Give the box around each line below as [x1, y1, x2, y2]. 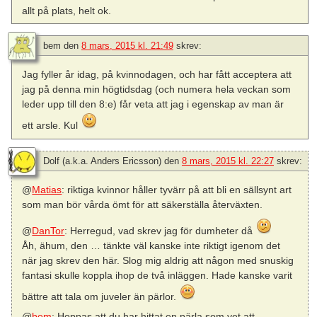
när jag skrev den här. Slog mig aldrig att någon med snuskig [22, 254, 294, 266]
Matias [32, 183, 62, 195]
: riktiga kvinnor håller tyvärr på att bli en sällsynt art [62, 183, 292, 195]
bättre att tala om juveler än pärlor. [22, 290, 180, 302]
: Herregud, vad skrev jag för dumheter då [64, 224, 256, 236]
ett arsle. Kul [22, 120, 81, 132]
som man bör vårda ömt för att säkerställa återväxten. [22, 198, 263, 210]
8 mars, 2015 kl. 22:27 [182, 155, 274, 166]
